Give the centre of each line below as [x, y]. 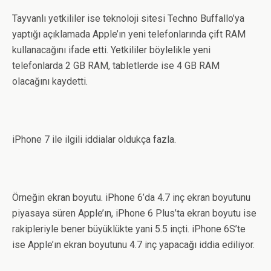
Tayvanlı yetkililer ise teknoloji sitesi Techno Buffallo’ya [128, 18]
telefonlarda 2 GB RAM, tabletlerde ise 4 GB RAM [116, 66]
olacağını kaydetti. [50, 81]
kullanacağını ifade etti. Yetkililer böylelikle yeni [111, 50]
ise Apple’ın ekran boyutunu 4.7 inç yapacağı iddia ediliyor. [133, 245]
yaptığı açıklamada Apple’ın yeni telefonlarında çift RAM [129, 34]
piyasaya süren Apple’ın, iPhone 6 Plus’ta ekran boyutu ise [134, 213]
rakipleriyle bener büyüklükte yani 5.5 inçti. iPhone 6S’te [129, 229]
